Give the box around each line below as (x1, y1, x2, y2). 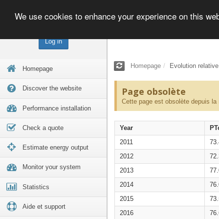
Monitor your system (22, 163, 81, 171)
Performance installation (22, 104, 91, 112)
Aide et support (22, 202, 66, 210)
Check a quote (22, 124, 64, 131)
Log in (44, 38, 62, 45)
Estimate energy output (22, 144, 88, 151)
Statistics (22, 183, 49, 191)
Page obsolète (122, 86, 186, 97)
